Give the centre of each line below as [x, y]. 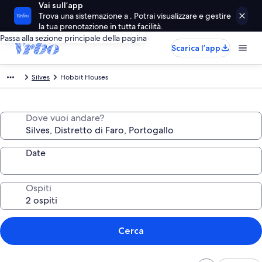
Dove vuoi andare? [65, 118]
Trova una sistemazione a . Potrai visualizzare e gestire [135, 16]
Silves [41, 77]
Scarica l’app [196, 48]
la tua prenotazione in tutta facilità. [101, 26]
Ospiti [39, 188]
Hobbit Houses [84, 77]
